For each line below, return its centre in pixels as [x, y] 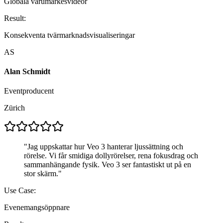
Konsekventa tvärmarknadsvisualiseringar [69, 35]
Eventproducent [29, 91]
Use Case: [20, 191]
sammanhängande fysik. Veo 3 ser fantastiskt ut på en [108, 165]
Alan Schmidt [27, 72]
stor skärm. [41, 174]
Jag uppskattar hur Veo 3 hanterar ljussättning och [105, 147]
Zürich [14, 108]
